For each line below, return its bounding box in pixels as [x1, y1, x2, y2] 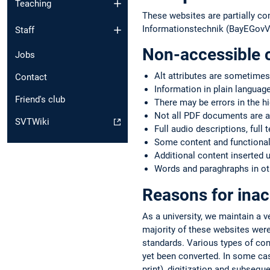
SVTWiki [15, 116, 49, 128]
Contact [15, 72, 47, 83]
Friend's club [15, 94, 65, 105]
